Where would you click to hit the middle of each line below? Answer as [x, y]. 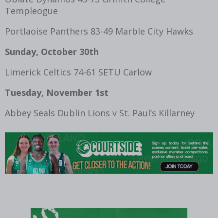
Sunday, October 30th [52, 51]
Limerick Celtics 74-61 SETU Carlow [78, 72]
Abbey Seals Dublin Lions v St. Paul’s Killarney [100, 113]
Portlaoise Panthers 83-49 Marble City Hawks [99, 31]
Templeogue [31, 10]
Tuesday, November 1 [52, 92]
